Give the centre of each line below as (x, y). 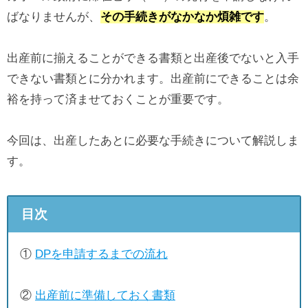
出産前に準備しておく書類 (105, 295)
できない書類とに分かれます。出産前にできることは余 (153, 78)
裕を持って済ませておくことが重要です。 (118, 99)
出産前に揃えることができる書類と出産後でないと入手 (153, 58)
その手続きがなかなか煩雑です (182, 16)
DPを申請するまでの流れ (101, 254)
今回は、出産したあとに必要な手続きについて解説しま (153, 140)
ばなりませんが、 (54, 16)
